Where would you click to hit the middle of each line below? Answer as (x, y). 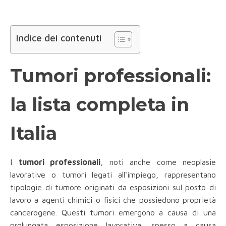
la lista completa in (100, 105)
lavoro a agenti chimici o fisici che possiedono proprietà (113, 200)
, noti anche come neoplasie (158, 162)
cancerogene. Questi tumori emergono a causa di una (113, 213)
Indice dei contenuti (59, 38)
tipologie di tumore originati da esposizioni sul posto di (113, 187)
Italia (34, 133)
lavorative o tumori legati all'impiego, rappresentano (113, 175)
